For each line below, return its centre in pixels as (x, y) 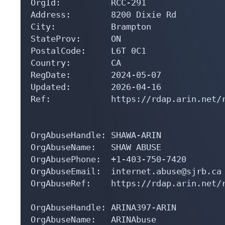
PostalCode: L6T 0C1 (88, 50)
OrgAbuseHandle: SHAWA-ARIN (96, 135)
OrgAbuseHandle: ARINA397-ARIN (103, 207)
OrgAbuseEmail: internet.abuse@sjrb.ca (126, 171)
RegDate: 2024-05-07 (96, 75)
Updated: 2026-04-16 (96, 87)
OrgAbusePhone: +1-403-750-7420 (111, 159)
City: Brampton (91, 26)
